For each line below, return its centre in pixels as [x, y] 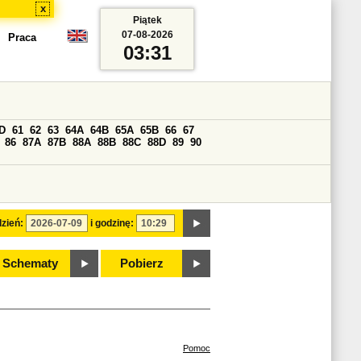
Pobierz [142, 263]
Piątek [147, 20]
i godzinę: [112, 223]
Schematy [30, 263]
